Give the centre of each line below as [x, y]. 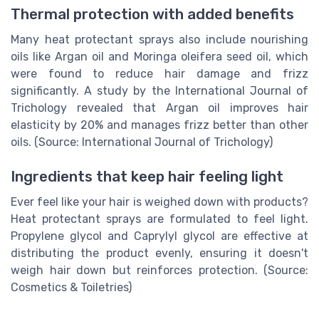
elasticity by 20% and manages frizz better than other [159, 125]
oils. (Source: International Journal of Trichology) [142, 142]
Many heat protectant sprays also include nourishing [159, 40]
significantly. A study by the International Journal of [159, 91]
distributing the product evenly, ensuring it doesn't [159, 253]
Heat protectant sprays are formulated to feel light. [159, 219]
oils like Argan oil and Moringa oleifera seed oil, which [159, 57]
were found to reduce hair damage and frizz [159, 74]
